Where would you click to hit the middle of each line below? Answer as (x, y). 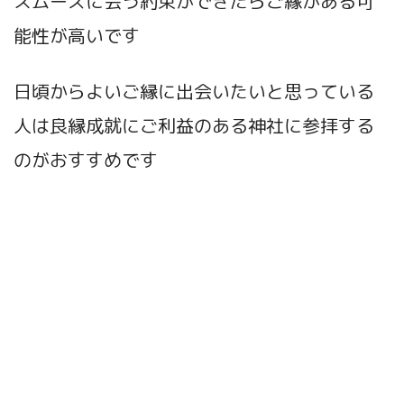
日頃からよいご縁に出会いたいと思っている (194, 92)
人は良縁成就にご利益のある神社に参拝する (194, 126)
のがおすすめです (86, 160)
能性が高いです (77, 36)
